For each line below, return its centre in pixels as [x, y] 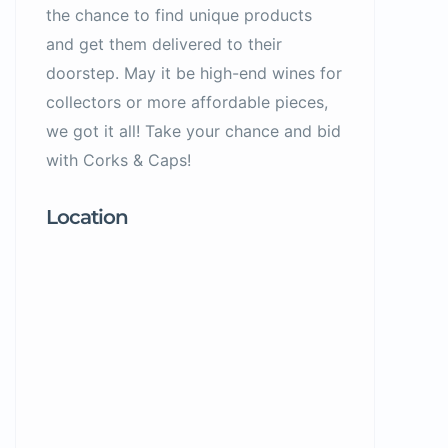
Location [87, 217]
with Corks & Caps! [118, 160]
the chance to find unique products [179, 15]
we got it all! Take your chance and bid [193, 131]
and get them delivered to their [164, 44]
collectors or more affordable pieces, [187, 102]
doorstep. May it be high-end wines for [194, 73]
